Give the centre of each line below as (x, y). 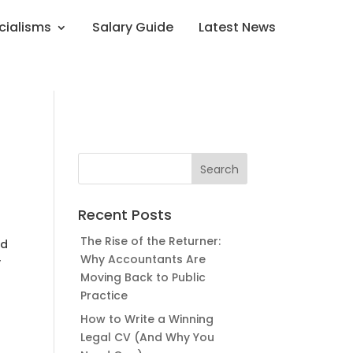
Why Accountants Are (143, 259)
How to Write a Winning (147, 319)
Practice (104, 295)
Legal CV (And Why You (147, 337)
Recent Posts (124, 215)
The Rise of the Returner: (150, 241)
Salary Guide (133, 27)
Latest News (237, 27)
